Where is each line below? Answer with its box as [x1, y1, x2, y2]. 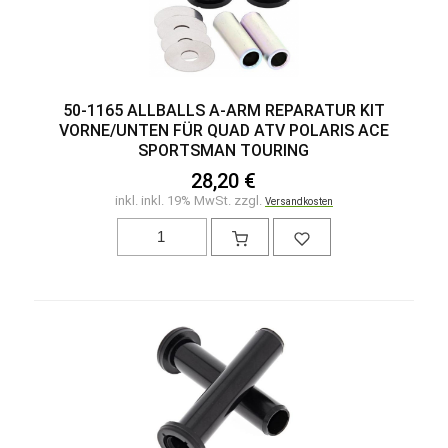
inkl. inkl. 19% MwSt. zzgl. [114, 192, 265, 208]
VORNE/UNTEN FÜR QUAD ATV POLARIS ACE [58, 120, 389, 140]
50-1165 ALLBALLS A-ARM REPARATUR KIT [62, 100, 385, 120]
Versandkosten [264, 195, 333, 207]
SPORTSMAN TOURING [138, 140, 310, 160]
